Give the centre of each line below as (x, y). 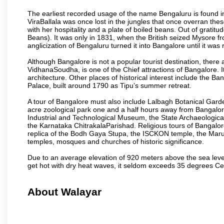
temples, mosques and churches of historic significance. (116, 141)
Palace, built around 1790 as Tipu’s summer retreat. (109, 85)
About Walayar (64, 192)
